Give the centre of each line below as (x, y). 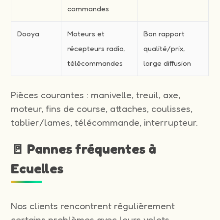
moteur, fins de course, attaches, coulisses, (102, 108)
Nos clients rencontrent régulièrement (93, 206)
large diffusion (167, 63)
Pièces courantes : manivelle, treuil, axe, (96, 95)
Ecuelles (37, 168)
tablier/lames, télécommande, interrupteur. (105, 122)
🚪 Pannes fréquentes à (84, 149)
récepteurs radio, (96, 48)
